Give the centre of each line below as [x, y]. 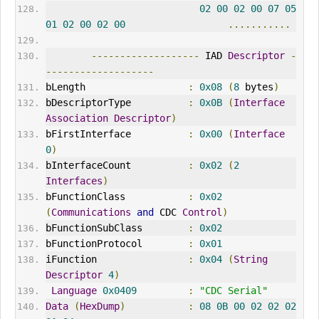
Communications [91, 213]
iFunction [116, 260]
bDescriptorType [116, 103]
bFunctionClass [116, 197]
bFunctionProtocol [116, 244]
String [250, 260]
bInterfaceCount [116, 166]
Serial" [245, 291]
